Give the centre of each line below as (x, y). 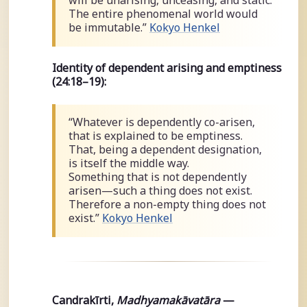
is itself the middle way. (128, 163)
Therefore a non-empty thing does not (167, 205)
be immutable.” (109, 27)
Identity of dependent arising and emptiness (167, 67)
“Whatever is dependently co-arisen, (161, 122)
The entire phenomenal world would (163, 13)
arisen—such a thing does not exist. (160, 191)
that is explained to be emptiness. (155, 136)
